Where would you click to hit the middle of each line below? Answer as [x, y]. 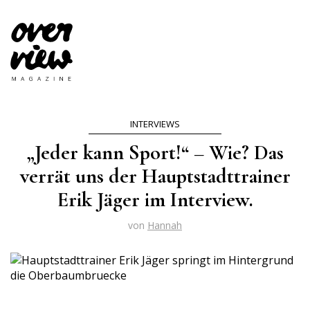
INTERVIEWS [155, 124]
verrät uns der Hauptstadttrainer [155, 176]
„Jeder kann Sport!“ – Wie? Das [155, 153]
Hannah [165, 225]
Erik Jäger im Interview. [155, 200]
